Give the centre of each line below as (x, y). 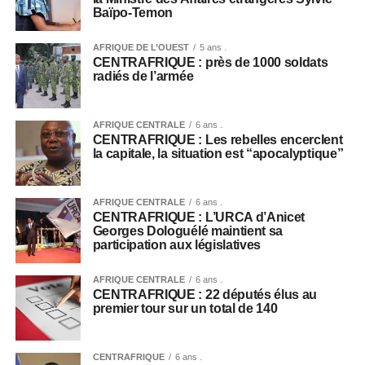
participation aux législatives (177, 244)
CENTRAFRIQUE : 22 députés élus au (205, 294)
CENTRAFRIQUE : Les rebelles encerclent (218, 139)
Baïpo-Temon (133, 12)
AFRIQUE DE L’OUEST (141, 47)
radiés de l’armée (143, 76)
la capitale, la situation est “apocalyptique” (218, 153)
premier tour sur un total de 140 (185, 308)
